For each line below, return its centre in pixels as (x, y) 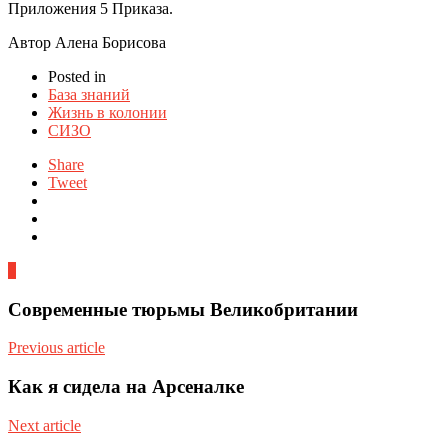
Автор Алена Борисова (87, 42)
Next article (44, 425)
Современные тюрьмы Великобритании (183, 309)
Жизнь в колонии (107, 112)
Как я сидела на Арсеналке (126, 386)
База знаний (89, 94)
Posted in (77, 76)
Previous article (56, 348)
